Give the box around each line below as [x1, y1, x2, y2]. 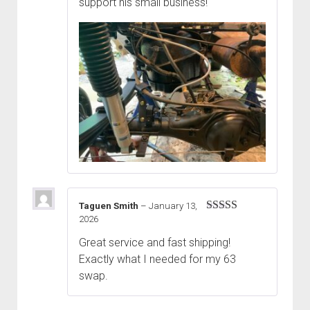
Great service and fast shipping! [79, 236, 230, 250]
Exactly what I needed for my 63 [79, 253, 236, 266]
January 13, [149, 201, 197, 212]
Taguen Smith [79, 201, 140, 212]
